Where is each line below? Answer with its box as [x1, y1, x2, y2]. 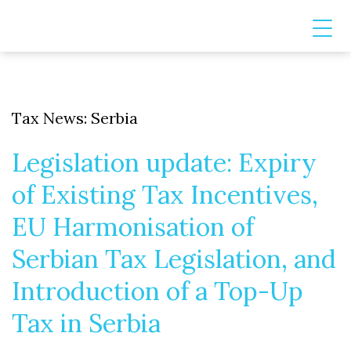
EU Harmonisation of [12, 211, 254, 244]
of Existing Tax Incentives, [12, 179, 318, 212]
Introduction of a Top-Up [12, 275, 303, 308]
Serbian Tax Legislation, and [12, 243, 336, 276]
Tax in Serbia [12, 307, 161, 340]
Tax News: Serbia [12, 108, 138, 128]
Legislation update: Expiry [12, 147, 317, 179]
